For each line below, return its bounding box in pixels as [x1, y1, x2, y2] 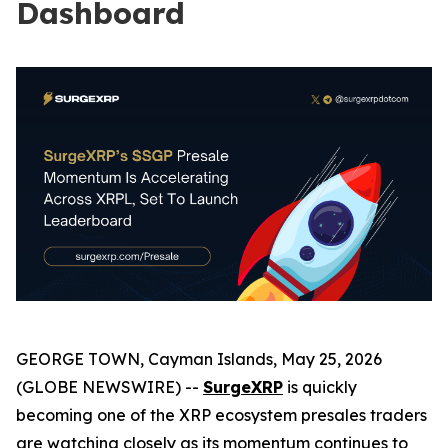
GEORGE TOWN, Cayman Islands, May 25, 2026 [16, 348, 382, 369]
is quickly [283, 376, 357, 397]
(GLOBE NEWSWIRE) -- [16, 376, 203, 397]
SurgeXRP [203, 376, 283, 397]
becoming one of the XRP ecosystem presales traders [16, 404, 427, 425]
